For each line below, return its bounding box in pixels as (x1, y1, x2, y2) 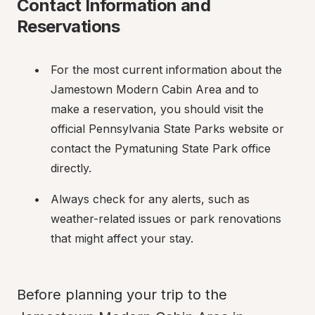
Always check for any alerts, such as (51, 192, 250, 206)
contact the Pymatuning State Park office (51, 141, 271, 155)
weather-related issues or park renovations (51, 212, 281, 226)
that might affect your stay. (51, 231, 193, 245)
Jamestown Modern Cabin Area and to (51, 82, 259, 96)
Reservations (17, 16, 120, 37)
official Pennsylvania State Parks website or (51, 122, 284, 136)
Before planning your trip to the (17, 286, 227, 303)
